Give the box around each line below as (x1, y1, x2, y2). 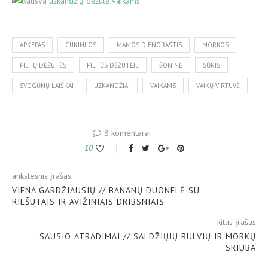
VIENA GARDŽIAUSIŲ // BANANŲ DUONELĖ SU (12, 184, 200, 196)
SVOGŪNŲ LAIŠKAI (20, 81, 74, 90)
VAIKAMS (150, 81, 176, 90)
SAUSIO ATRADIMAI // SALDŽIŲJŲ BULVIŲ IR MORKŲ (39, 230, 256, 242)
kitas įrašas (217, 216, 256, 227)
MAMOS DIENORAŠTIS (117, 40, 182, 49)
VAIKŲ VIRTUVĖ (196, 81, 240, 90)
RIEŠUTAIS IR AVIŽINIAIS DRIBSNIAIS (12, 196, 165, 207)
